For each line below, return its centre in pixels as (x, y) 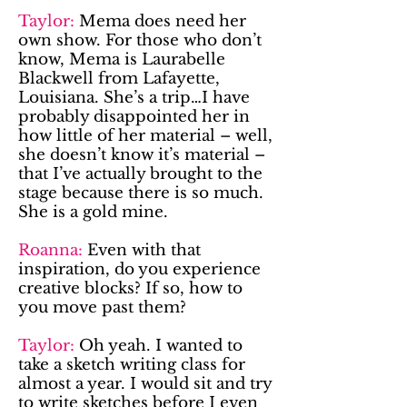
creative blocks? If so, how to (130, 288)
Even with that (144, 250)
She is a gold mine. (93, 212)
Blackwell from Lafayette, (119, 79)
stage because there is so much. (141, 193)
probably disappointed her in (134, 117)
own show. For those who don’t (140, 40)
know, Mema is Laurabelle (122, 60)
